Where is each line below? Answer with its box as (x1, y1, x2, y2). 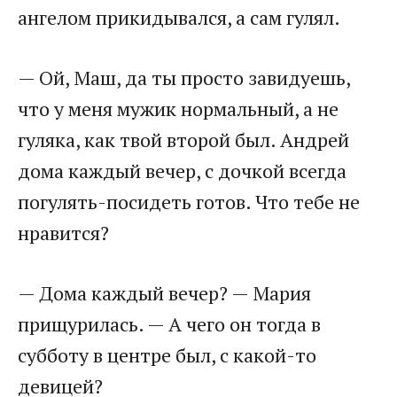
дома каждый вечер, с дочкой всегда (18, 158, 346, 184)
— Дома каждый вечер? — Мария (18, 280, 311, 307)
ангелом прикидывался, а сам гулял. (18, 4, 340, 31)
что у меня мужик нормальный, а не (18, 96, 339, 122)
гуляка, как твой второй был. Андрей (18, 127, 349, 153)
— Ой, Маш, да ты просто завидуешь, (18, 65, 350, 91)
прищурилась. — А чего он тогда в (18, 311, 321, 338)
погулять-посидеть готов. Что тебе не (18, 189, 360, 215)
